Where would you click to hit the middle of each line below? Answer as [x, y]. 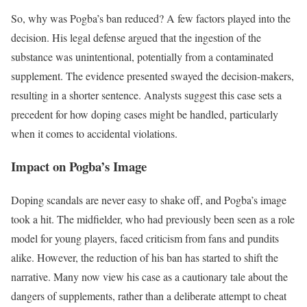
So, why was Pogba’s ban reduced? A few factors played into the [151, 18]
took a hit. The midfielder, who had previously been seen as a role [153, 219]
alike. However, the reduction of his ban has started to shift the [145, 257]
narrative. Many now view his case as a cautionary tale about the [149, 276]
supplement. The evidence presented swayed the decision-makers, [152, 75]
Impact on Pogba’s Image [79, 167]
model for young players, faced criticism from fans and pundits [145, 238]
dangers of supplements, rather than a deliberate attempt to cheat [149, 295]
